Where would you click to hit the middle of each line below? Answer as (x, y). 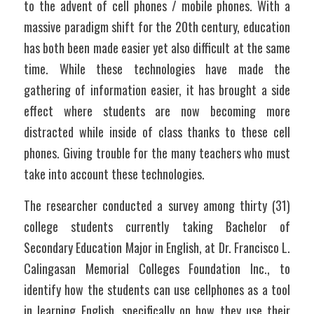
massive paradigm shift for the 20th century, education (157, 27)
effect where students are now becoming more (157, 111)
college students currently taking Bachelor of (157, 226)
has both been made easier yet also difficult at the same (157, 48)
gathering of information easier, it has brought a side (157, 90)
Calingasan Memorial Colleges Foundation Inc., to (157, 268)
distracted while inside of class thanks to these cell (157, 132)
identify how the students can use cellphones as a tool (157, 289)
